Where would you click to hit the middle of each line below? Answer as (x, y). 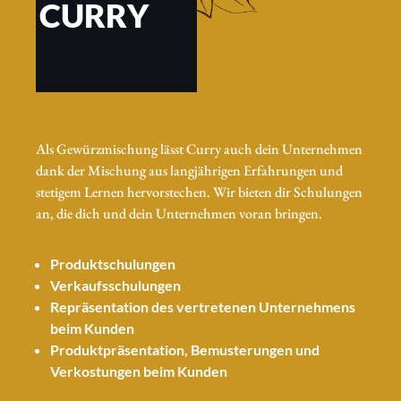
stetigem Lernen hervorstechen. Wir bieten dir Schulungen (199, 192)
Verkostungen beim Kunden (139, 371)
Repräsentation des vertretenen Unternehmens (203, 306)
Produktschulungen (113, 263)
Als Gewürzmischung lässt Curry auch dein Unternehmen (199, 149)
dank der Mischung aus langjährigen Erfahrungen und (189, 170)
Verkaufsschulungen (115, 285)
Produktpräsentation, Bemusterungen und (185, 349)
